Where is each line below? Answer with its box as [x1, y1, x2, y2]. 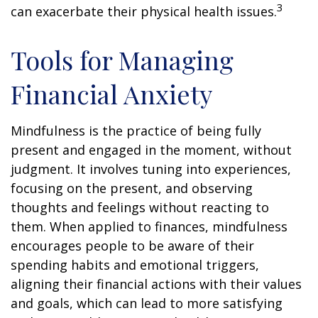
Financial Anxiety [11, 76, 212, 111]
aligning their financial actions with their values [11, 275, 302, 292]
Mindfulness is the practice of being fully [11, 121, 261, 139]
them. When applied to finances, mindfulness [11, 217, 287, 235]
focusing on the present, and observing [11, 179, 253, 197]
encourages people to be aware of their [11, 236, 254, 254]
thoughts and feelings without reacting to [11, 198, 269, 216]
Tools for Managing [11, 42, 234, 77]
